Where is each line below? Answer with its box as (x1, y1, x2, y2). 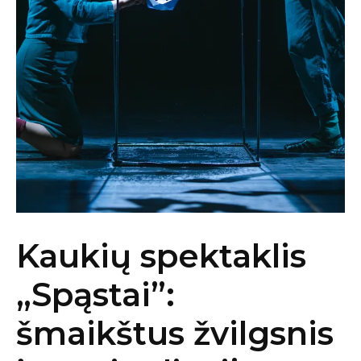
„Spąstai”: (16, 274, 175, 314)
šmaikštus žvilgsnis (16, 313, 334, 353)
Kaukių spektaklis (16, 235, 306, 276)
